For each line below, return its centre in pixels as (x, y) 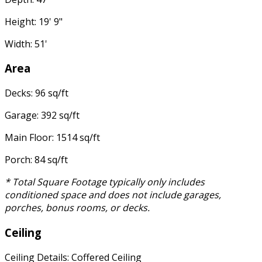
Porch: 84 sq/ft (36, 160)
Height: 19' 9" (34, 21)
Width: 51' (26, 44)
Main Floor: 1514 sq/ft (52, 138)
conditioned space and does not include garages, (113, 195)
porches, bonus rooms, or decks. (77, 208)
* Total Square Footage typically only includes (105, 182)
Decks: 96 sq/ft (37, 93)
